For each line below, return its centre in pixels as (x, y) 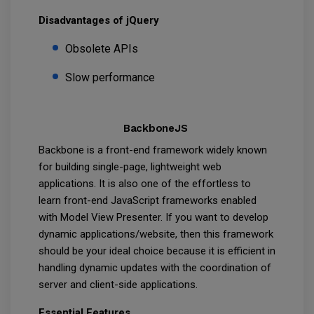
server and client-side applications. (120, 285)
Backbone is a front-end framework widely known (153, 150)
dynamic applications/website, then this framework (156, 234)
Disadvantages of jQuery (100, 21)
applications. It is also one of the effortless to (145, 184)
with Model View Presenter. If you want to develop (153, 218)
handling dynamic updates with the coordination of (155, 268)
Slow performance (110, 78)
